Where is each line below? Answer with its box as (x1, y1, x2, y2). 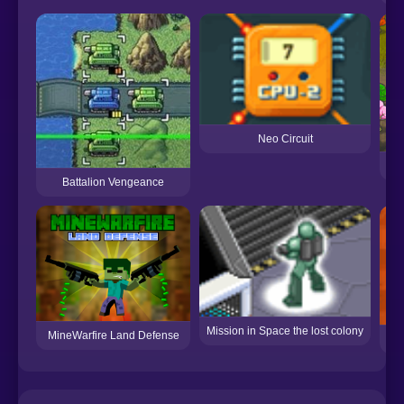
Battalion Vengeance (62, 175, 164, 188)
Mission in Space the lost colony (207, 324, 363, 337)
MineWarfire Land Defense (47, 328, 179, 342)
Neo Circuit (257, 132, 313, 145)
